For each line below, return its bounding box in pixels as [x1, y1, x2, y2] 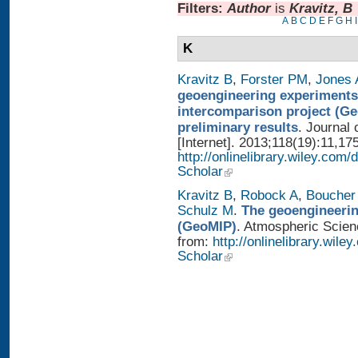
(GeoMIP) [177, 218, 237, 234]
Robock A [241, 187, 298, 203]
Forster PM [241, 71, 308, 87]
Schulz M [177, 202, 233, 218]
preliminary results [177, 119, 298, 135]
